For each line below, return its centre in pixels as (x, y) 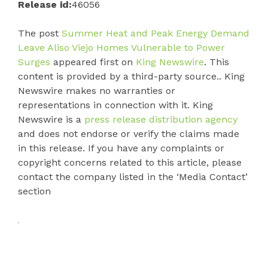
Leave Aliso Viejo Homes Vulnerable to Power (121, 48)
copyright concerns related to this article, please (130, 163)
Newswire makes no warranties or (97, 91)
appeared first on (93, 62)
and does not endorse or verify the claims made (129, 134)
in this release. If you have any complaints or (121, 148)
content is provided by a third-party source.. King (131, 77)
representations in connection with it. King (115, 105)
